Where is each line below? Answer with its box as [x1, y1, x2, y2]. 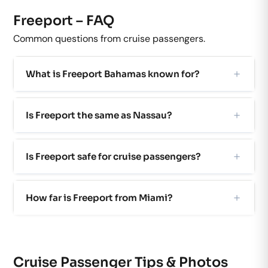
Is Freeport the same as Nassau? [26, 109, 172, 121]
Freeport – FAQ [13, 12, 114, 29]
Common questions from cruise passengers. [13, 32, 205, 45]
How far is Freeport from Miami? [26, 192, 172, 204]
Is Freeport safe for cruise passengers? [26, 151, 200, 163]
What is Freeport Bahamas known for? [26, 68, 199, 80]
